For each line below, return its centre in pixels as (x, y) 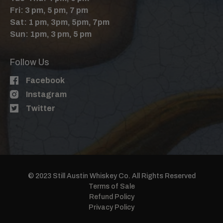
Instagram (46, 94)
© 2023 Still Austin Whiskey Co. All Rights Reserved (111, 176)
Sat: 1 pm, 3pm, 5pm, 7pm (60, 22)
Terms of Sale (111, 186)
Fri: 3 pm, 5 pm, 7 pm (49, 10)
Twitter (41, 108)
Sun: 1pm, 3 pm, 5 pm (51, 34)
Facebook (45, 80)
